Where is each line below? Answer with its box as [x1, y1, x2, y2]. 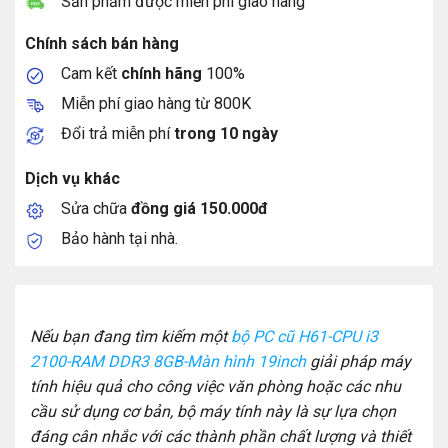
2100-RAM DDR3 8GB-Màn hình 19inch [30, 352, 306, 372]
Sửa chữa [60, 198, 131, 218]
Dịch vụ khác [24, 168, 120, 188]
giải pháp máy [306, 352, 411, 372]
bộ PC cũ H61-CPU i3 [231, 327, 378, 347]
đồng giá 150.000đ [130, 198, 268, 218]
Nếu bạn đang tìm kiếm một [30, 327, 231, 347]
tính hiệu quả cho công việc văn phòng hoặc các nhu [30, 377, 401, 397]
